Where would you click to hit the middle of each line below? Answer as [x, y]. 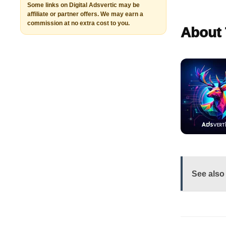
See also [208, 174]
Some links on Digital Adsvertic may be [84, 5]
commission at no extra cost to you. [79, 23]
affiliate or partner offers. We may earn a [86, 14]
